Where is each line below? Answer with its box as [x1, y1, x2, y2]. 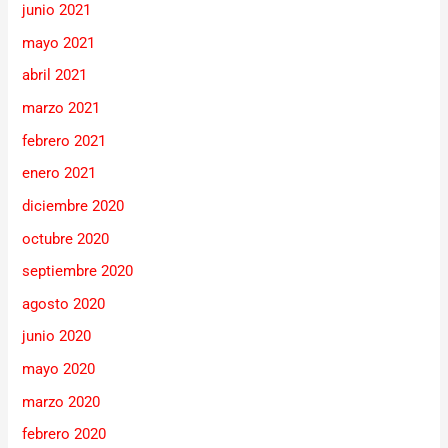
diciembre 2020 [22, 196, 125, 215]
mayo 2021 [22, 33, 96, 52]
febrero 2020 [22, 425, 107, 444]
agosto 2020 [22, 294, 106, 313]
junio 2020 [22, 327, 92, 346]
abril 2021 [22, 66, 88, 85]
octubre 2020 [22, 229, 110, 248]
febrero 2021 [22, 131, 107, 150]
